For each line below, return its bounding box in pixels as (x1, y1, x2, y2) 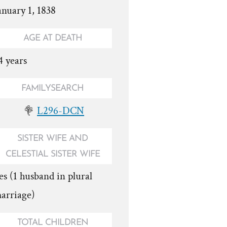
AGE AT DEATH (23, 33, 82, 43)
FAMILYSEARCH (21, 84, 84, 93)
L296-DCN (37, 103, 85, 118)
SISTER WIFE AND (17, 134, 88, 143)
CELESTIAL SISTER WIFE (5, 149, 100, 159)
